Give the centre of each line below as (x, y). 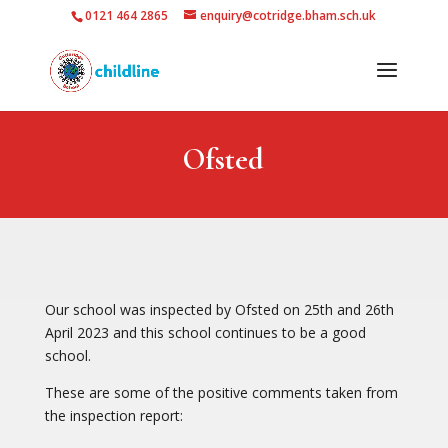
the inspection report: (113, 415)
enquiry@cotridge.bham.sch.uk (288, 15)
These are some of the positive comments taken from (221, 392)
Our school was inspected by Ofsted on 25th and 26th (219, 309)
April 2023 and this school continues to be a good (205, 332)
